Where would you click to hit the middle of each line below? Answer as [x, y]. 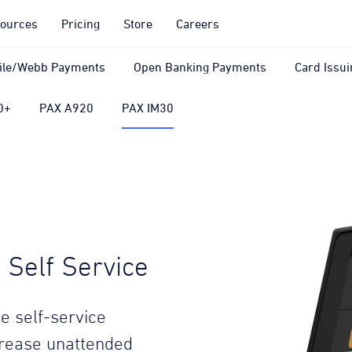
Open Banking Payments [200, 67]
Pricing [81, 23]
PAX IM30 [148, 108]
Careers [198, 23]
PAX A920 [66, 108]
